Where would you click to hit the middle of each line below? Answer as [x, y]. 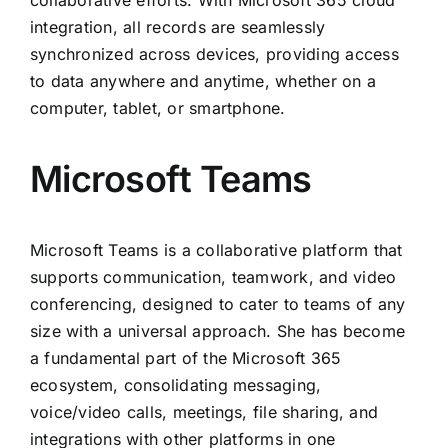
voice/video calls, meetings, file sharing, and [204, 412]
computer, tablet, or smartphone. [158, 108]
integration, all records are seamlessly [178, 27]
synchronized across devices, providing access [214, 54]
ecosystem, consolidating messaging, [176, 385]
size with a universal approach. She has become [218, 331]
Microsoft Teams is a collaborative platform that [216, 250]
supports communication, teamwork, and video [213, 277]
